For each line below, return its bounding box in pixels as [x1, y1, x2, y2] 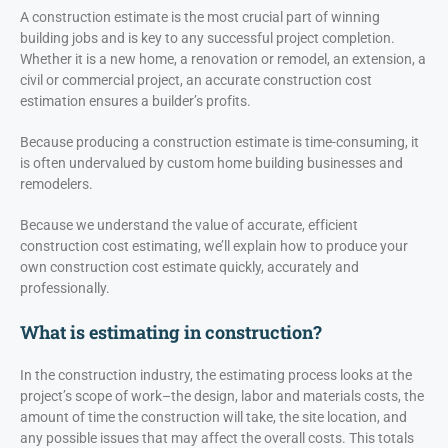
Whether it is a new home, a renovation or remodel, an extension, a [20, 51, 426, 68]
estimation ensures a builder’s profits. [20, 93, 251, 110]
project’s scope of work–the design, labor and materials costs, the [20, 388, 424, 405]
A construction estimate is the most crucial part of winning [20, 9, 380, 26]
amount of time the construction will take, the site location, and [20, 409, 407, 426]
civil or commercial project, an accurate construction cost [20, 72, 372, 89]
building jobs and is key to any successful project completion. [20, 30, 395, 47]
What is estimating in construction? [20, 320, 322, 345]
